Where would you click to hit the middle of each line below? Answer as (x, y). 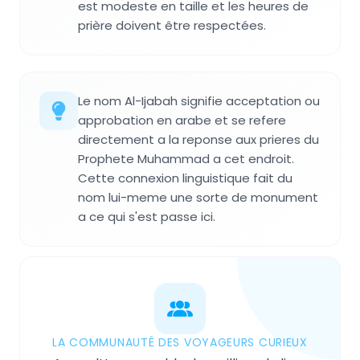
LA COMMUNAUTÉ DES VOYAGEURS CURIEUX (180, 342)
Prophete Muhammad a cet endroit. (186, 158)
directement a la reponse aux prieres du (198, 139)
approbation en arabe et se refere (182, 120)
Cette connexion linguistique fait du (185, 178)
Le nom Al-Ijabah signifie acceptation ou (199, 100)
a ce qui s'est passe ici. (147, 216)
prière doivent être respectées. (172, 25)
